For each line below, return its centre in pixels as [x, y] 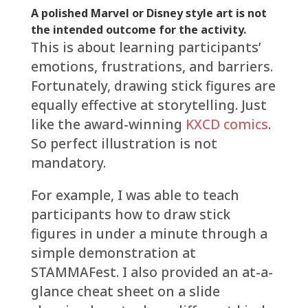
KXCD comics [227, 124]
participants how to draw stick [130, 214]
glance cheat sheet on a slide [125, 291]
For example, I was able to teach [135, 195]
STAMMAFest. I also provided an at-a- [152, 272]
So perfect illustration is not [124, 143]
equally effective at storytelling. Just [148, 104]
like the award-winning [108, 124]
